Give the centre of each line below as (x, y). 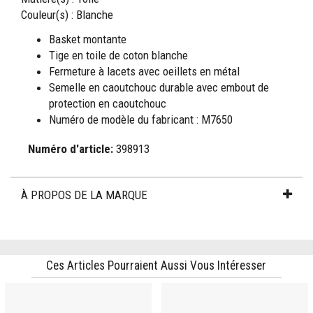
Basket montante (88, 39)
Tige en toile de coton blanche (119, 55)
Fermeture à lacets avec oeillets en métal (145, 71)
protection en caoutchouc (108, 103)
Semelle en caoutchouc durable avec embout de (159, 87)
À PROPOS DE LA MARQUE (85, 195)
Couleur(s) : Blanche (67, 14)
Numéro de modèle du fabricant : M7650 (141, 119)
